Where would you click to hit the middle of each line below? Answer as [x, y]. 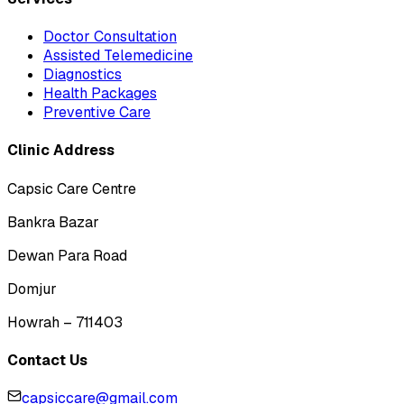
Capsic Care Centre [72, 188]
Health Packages [100, 94]
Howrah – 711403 [65, 322]
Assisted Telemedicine [118, 56]
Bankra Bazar [53, 222]
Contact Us [47, 360]
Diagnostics [83, 75]
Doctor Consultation [110, 37]
